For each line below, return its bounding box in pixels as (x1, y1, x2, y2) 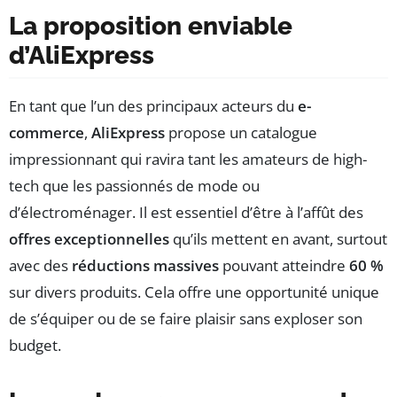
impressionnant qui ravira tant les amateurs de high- (9, 148, 367, 169)
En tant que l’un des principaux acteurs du (9, 95, 298, 116)
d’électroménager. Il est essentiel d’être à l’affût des (9, 201, 363, 222)
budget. (9, 334, 61, 355)
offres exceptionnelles (9, 228, 169, 249)
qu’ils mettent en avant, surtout (169, 228, 387, 249)
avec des (9, 254, 72, 276)
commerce (9, 121, 84, 143)
